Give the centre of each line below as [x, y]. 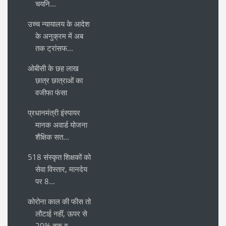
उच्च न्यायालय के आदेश [59, 23]
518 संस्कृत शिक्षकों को [59, 157]
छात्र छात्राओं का [59, 80]
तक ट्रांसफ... [54, 48]
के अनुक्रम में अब [59, 36]
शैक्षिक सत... [52, 136]
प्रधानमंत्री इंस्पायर [54, 112]
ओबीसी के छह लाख [53, 68]
